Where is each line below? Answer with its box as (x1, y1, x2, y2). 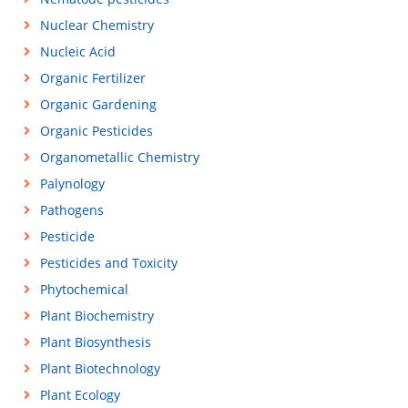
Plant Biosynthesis (39, 333, 151, 351)
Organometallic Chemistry (39, 148, 199, 166)
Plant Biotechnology (39, 360, 160, 377)
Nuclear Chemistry (39, 16, 154, 34)
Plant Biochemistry (39, 307, 154, 324)
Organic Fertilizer (39, 69, 146, 87)
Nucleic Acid (39, 43, 116, 60)
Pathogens (39, 201, 104, 219)
